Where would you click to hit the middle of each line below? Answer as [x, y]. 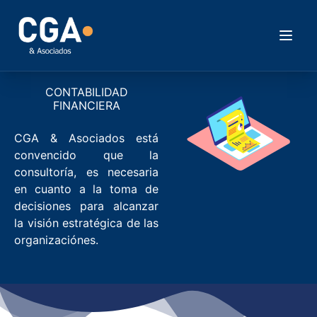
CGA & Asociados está [86, 138]
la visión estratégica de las [86, 223]
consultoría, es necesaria [86, 172]
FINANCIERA [86, 105]
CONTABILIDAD [86, 92]
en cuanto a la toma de [86, 189]
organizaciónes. [56, 240]
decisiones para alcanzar [86, 206]
